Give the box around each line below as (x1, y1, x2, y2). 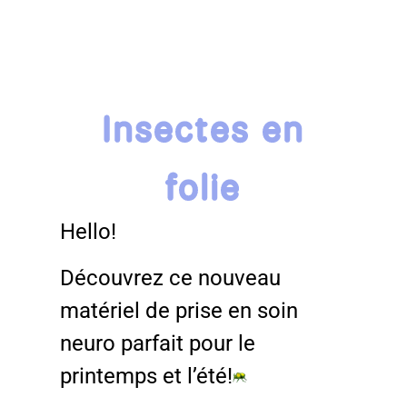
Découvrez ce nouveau (60, 264, 282, 291)
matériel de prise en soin (60, 297, 299, 323)
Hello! (60, 219, 117, 245)
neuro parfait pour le (60, 330, 256, 356)
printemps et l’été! (60, 362, 233, 389)
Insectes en (102, 105, 305, 152)
